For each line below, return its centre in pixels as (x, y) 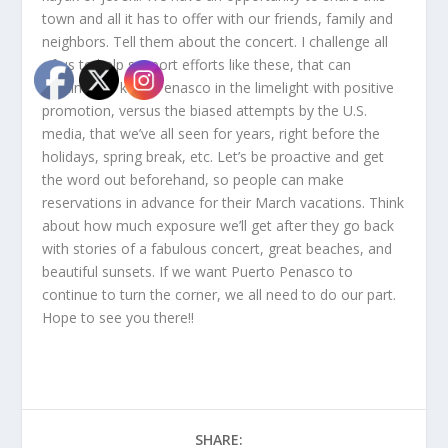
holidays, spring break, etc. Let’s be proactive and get (213, 156)
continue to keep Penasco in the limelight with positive (218, 87)
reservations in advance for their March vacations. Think (223, 202)
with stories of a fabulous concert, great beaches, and (217, 248)
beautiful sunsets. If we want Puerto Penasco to (198, 271)
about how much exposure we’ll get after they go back (218, 225)
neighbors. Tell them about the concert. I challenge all (215, 41)
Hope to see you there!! (118, 317)
